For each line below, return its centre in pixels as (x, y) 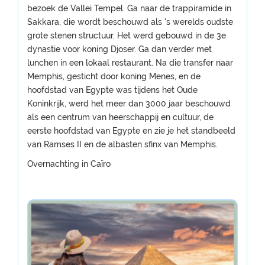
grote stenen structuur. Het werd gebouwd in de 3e (127, 35)
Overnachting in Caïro (69, 164)
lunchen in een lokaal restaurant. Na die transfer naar (130, 63)
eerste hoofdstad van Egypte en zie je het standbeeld (131, 131)
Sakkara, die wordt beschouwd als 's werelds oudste (130, 22)
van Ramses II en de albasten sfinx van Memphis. (122, 144)
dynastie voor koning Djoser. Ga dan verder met (119, 49)
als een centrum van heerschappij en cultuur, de (120, 117)
